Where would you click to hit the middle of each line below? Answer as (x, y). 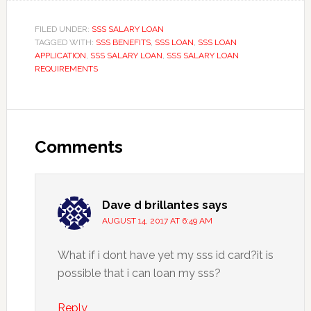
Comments (78, 146)
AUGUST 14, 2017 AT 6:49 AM (157, 220)
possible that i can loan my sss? (139, 273)
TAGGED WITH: (65, 42)
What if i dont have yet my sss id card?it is (165, 255)
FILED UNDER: (63, 29)
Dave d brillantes (150, 205)
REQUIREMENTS (66, 68)
